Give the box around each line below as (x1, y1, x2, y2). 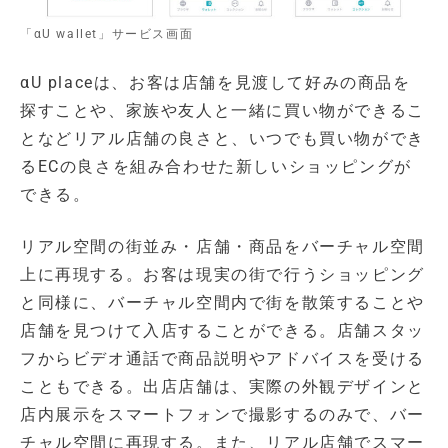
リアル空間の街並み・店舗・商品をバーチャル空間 (20, 237, 425, 257)
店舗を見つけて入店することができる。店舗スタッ (20, 321, 425, 341)
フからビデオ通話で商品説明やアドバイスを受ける (20, 349, 425, 369)
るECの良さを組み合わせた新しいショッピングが (20, 157, 412, 177)
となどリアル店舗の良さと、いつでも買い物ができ (20, 129, 425, 149)
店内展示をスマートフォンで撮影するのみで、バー (20, 405, 425, 425)
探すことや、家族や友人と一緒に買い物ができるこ (20, 101, 425, 121)
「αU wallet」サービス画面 (20, 27, 194, 42)
